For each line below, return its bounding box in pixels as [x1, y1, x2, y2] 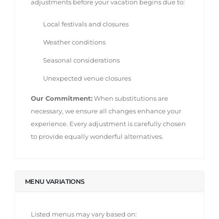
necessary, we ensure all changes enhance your [31, 107, 181, 115]
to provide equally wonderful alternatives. [31, 132, 163, 140]
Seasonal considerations [43, 56, 120, 64]
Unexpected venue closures [43, 74, 131, 82]
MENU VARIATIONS [25, 177, 85, 185]
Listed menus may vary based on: [31, 210, 137, 218]
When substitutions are [92, 94, 168, 102]
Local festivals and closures [43, 20, 129, 28]
